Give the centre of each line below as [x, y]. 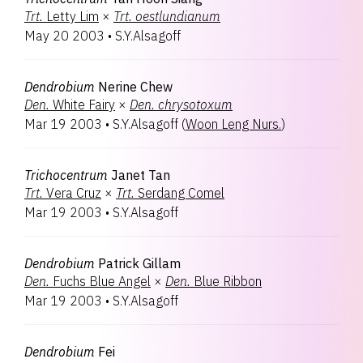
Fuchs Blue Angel [102, 281]
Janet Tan [141, 175]
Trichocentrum [66, 175]
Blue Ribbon [228, 281]
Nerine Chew [135, 87]
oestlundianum [178, 16]
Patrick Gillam [139, 263]
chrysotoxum [195, 105]
